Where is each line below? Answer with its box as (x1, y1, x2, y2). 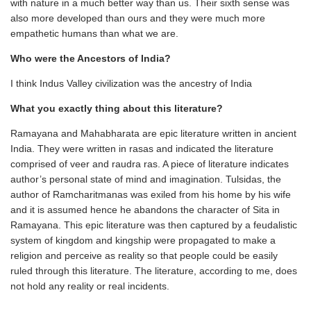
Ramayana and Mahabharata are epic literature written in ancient (10, 128, 296, 139)
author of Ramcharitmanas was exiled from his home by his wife (10, 189, 291, 200)
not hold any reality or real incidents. (10, 280, 169, 292)
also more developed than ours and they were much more (10, 12, 265, 24)
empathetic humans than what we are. (10, 28, 178, 39)
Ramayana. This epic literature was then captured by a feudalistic (10, 219, 297, 230)
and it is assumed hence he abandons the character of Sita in (10, 204, 280, 215)
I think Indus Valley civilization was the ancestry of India (10, 78, 252, 89)
